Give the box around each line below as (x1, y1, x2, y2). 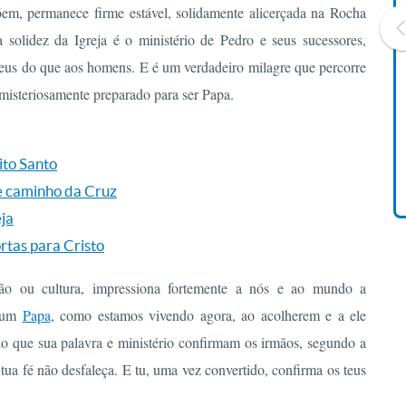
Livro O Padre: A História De (223, 95, 393, 111)
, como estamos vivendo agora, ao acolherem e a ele (50, 305, 366, 324)
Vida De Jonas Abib (250, 112, 365, 128)
